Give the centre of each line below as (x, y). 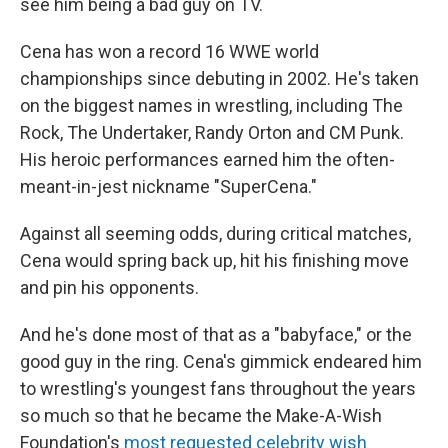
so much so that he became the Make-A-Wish (201, 415)
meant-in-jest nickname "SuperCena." (168, 186)
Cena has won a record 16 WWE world (169, 51)
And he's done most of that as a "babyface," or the (216, 334)
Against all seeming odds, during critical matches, (215, 233)
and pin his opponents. (109, 287)
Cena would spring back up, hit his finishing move (214, 260)
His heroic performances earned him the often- (207, 159)
